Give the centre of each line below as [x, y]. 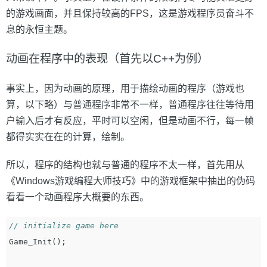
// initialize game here [71, 226]
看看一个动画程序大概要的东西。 [77, 197]
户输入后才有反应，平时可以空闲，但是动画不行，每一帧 [130, 121]
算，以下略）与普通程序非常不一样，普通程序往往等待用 [130, 105]
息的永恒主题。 [39, 30]
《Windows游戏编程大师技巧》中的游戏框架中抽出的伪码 [131, 181]
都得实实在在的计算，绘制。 [68, 137]
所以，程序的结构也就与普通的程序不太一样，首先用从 [125, 165]
